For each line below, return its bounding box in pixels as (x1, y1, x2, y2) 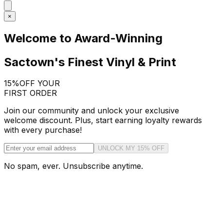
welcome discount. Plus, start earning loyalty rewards (4, 115, 202, 126)
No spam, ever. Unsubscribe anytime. (4, 161, 143, 171)
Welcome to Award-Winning (4, 31, 163, 45)
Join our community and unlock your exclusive (4, 106, 179, 116)
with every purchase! (4, 125, 82, 135)
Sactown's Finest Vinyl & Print (4, 54, 176, 69)
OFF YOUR (19, 78, 60, 89)
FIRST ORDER (4, 88, 57, 98)
